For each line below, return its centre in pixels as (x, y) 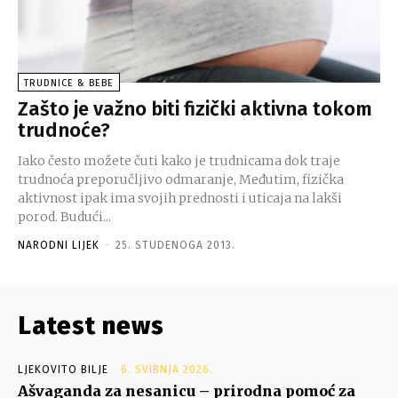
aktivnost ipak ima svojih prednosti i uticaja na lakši (180, 198)
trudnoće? (64, 130)
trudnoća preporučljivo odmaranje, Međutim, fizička (181, 179)
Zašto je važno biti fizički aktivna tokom (195, 108)
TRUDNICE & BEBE (69, 83)
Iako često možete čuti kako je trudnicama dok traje (179, 160)
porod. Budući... (86, 216)
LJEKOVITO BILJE (63, 369)
